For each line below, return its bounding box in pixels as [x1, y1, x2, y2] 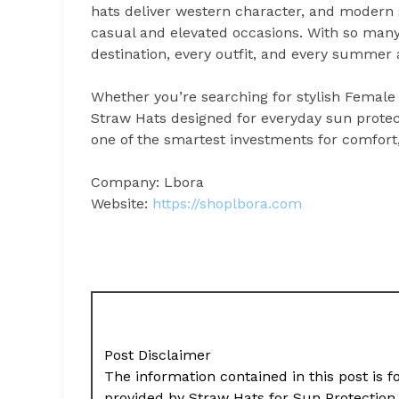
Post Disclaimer [104, 346, 212, 363]
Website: [91, 194, 152, 212]
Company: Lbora [91, 173, 204, 191]
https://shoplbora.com [152, 194, 302, 212]
